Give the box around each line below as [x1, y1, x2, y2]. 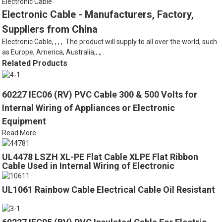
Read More [2, 128, 37, 137]
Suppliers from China [2, 23, 98, 35]
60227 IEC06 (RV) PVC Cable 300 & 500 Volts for [2, 89, 198, 100]
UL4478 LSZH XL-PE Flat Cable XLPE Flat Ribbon [2, 152, 199, 163]
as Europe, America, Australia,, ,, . [2, 48, 105, 56]
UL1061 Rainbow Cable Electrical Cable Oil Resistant [2, 184, 216, 195]
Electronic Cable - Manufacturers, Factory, [2, 8, 194, 20]
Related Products [2, 58, 68, 68]
